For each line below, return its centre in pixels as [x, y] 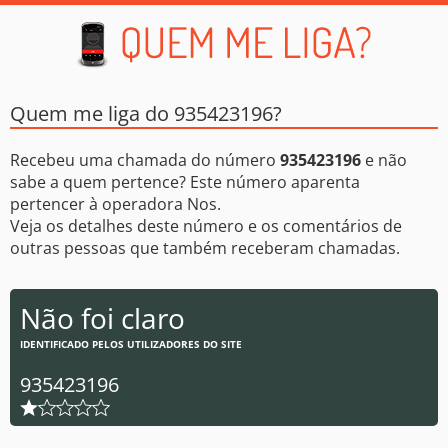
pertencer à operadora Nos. [115, 204]
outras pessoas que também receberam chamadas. [205, 248]
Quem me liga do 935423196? [146, 113]
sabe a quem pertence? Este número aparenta [185, 182]
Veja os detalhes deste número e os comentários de [206, 226]
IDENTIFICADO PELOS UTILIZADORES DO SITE [131, 344]
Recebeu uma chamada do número [145, 160]
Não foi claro [102, 318]
